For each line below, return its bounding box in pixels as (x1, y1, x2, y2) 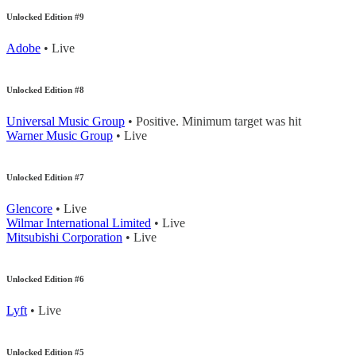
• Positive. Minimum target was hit (125, 114, 301, 129)
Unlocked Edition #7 (6, 172, 84, 183)
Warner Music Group (6, 129, 113, 143)
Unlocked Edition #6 (6, 274, 84, 284)
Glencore (6, 202, 52, 216)
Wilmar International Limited (6, 216, 151, 230)
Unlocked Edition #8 (6, 85, 84, 95)
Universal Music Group (6, 114, 125, 129)
